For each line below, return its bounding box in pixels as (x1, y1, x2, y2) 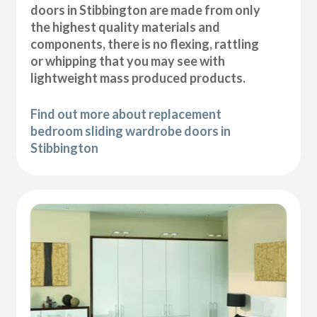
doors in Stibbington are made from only (30, 1, 261, 18)
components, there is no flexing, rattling (30, 35, 260, 52)
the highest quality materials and (30, 18, 221, 35)
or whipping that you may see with (30, 52, 226, 69)
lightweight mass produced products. (30, 69, 246, 86)
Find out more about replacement (30, 105, 222, 122)
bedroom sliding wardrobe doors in (30, 122, 231, 139)
